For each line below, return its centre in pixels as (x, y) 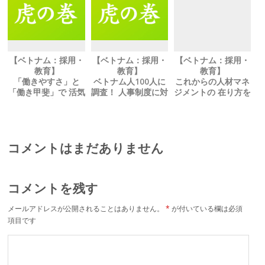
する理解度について (129, 103)
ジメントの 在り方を (212, 93)
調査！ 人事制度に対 (129, 93)
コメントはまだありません (86, 148)
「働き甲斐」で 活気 (46, 93)
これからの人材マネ (212, 82)
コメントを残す (53, 188)
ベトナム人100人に (129, 82)
